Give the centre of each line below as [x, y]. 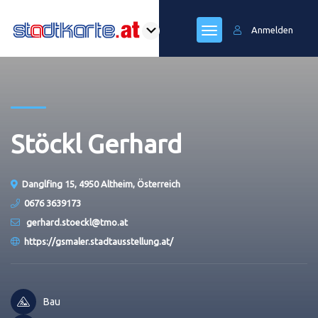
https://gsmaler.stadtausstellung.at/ [99, 241]
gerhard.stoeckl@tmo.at [76, 222]
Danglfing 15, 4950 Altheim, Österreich [101, 184]
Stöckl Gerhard [96, 144]
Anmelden [272, 30]
